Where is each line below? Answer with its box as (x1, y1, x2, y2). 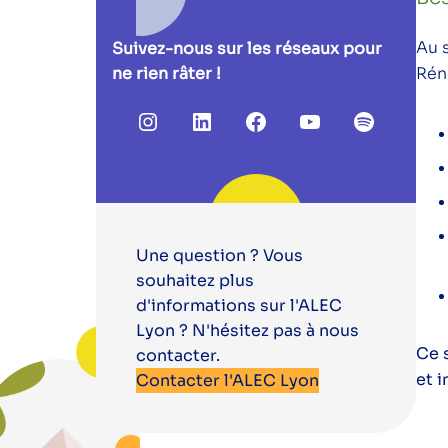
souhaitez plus (136, 270, 254, 292)
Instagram (135, 105, 258, 136)
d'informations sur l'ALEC (136, 295, 342, 317)
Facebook (243, 105, 363, 136)
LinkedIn (189, 105, 293, 136)
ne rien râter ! (112, 63, 221, 85)
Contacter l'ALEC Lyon (136, 370, 319, 392)
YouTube (297, 105, 403, 136)
